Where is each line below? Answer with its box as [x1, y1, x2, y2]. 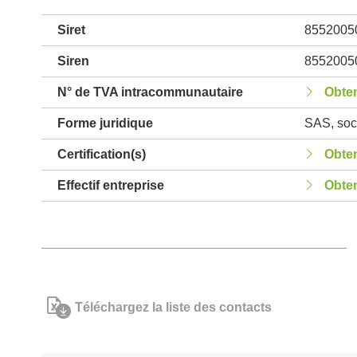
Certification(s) [57, 147, 146, 161]
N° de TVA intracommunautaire [57, 85, 243, 99]
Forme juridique [57, 116, 153, 130]
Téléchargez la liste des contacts [75, 300, 272, 314]
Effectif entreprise [57, 178, 164, 192]
